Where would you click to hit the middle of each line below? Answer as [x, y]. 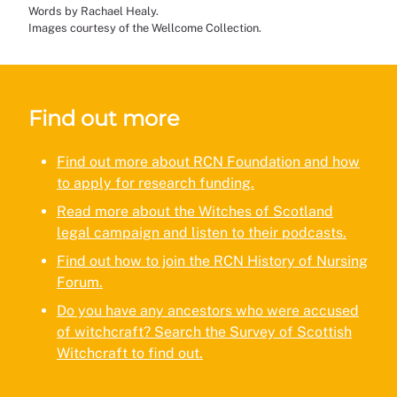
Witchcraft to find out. [130, 354]
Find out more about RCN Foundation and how [208, 162]
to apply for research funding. [156, 183]
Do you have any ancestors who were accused [208, 311]
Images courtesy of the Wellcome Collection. [145, 28]
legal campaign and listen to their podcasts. [202, 233]
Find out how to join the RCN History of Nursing [212, 261]
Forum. [80, 283]
